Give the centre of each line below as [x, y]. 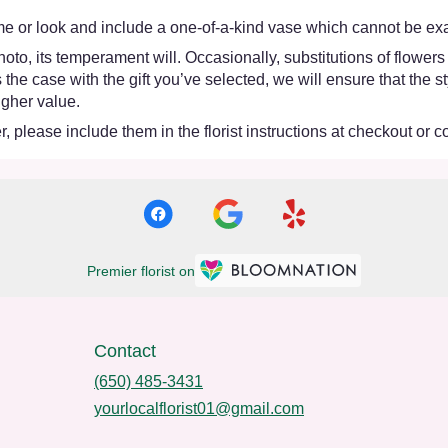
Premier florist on [141, 271]
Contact [125, 350]
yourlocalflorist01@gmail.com [199, 408]
